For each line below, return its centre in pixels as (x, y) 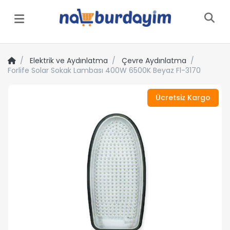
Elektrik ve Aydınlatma (69, 60)
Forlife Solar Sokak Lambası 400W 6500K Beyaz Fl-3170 (104, 70)
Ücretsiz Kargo (183, 97)
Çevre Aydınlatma (154, 60)
